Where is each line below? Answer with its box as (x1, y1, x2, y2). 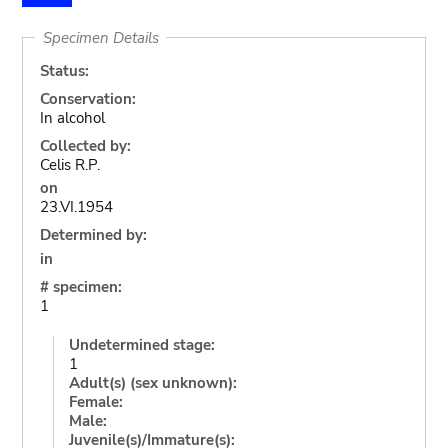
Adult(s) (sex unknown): (68, 372, 237, 393)
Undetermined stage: (68, 334, 215, 355)
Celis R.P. (39, 154, 100, 175)
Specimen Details (42, 27, 159, 48)
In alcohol (39, 107, 105, 128)
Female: (68, 391, 123, 412)
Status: (39, 60, 89, 81)
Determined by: (39, 225, 147, 245)
